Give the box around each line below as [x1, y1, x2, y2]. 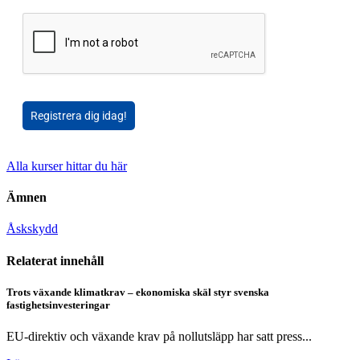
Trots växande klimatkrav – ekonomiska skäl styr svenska [6, 285, 269, 298]
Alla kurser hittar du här [6, 158, 127, 173]
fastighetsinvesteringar [6, 298, 110, 311]
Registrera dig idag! [31, 108, 127, 122]
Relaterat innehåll [6, 253, 104, 268]
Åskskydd [6, 222, 58, 236]
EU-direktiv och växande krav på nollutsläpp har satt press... [6, 329, 312, 343]
